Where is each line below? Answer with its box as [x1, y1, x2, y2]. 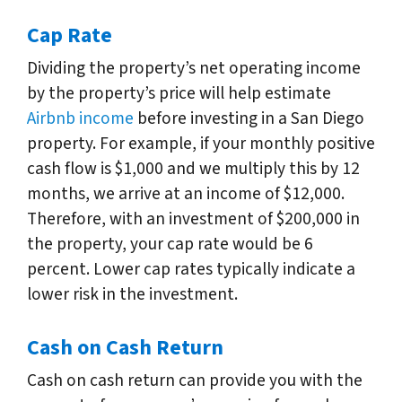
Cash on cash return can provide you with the [27, 367, 363, 393]
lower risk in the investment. [27, 281, 238, 307]
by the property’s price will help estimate [27, 80, 331, 106]
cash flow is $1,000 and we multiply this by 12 [27, 155, 360, 181]
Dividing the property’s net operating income [27, 55, 361, 81]
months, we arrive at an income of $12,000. [27, 180, 345, 206]
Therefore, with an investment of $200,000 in [27, 205, 360, 232]
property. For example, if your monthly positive [27, 130, 375, 156]
